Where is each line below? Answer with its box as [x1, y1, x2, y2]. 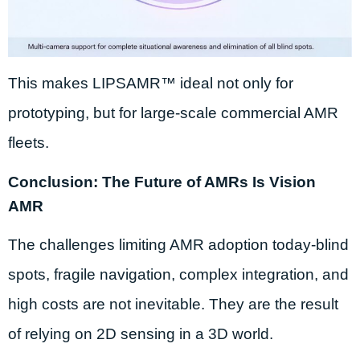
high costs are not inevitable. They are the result [8, 295, 338, 313]
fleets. [8, 133, 49, 151]
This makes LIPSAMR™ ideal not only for [8, 74, 293, 92]
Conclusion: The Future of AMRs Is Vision [8, 173, 316, 190]
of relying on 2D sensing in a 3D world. [8, 325, 273, 342]
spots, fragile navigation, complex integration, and [8, 265, 349, 283]
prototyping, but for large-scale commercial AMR [8, 104, 338, 121]
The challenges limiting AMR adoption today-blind [8, 235, 349, 253]
